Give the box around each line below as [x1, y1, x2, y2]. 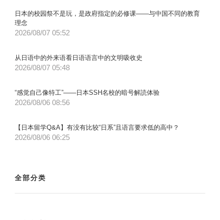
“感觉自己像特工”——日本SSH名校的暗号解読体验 [15, 88, 160, 96]
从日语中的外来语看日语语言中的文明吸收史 [15, 54, 142, 61]
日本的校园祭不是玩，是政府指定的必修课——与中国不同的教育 [15, 9, 200, 17]
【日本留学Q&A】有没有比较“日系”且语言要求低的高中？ [15, 123, 179, 131]
